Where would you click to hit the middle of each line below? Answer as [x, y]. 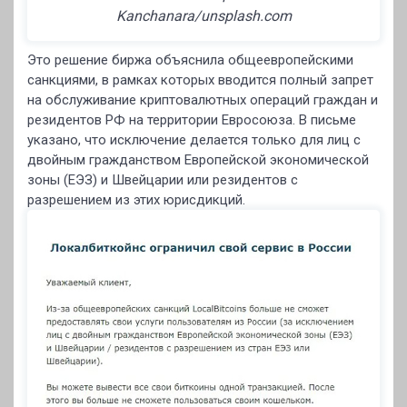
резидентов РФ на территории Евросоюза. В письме [192, 120]
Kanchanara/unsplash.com [203, 16]
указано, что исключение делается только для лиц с [194, 140]
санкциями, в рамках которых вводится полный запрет [200, 80]
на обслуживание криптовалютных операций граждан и [203, 100]
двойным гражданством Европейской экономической [198, 160]
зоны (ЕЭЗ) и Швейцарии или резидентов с [163, 180]
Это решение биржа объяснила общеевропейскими [190, 60]
